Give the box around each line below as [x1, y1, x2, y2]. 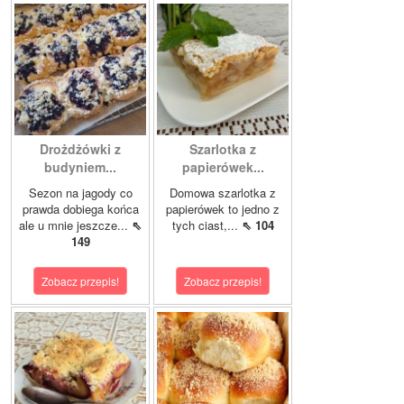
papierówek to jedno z [166, 200, 280, 218]
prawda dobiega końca [22, 200, 139, 218]
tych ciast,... [171, 216, 242, 234]
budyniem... [44, 158, 116, 177]
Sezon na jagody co [28, 184, 133, 202]
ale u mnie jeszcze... [19, 216, 132, 234]
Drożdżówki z [40, 140, 121, 159]
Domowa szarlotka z [170, 184, 276, 202]
